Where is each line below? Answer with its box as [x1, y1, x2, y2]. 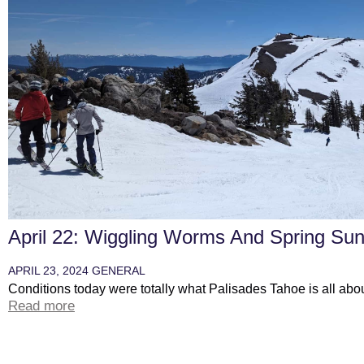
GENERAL [92, 263, 145, 277]
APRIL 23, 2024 [8, 263, 92, 277]
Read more [8, 297, 75, 314]
